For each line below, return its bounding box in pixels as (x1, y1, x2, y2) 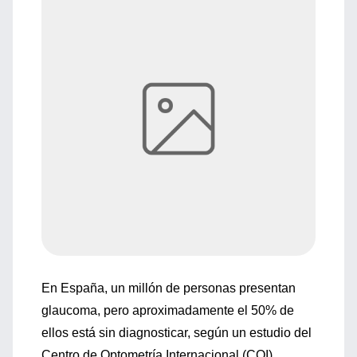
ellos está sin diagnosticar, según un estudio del (41, 326, 312, 339)
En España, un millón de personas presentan (41, 281, 296, 295)
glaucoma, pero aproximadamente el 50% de (41, 304, 294, 317)
